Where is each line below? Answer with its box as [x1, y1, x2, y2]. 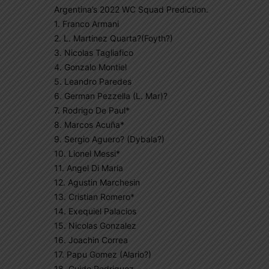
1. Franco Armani [54, 19, 119, 29]
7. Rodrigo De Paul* [54, 105, 130, 115]
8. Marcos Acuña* [54, 119, 124, 130]
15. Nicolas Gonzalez [54, 220, 136, 231]
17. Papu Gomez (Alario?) [54, 249, 151, 259]
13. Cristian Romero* [54, 192, 134, 202]
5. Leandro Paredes [54, 76, 131, 86]
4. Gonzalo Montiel [54, 62, 127, 72]
